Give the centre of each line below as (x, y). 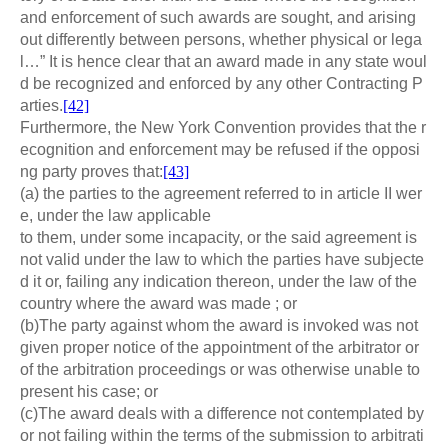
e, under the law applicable (115, 216)
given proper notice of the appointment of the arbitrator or (219, 348)
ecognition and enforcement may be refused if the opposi (220, 150)
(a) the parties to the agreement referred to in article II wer (221, 194)
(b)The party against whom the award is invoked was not (219, 326)
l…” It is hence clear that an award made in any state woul (223, 62)
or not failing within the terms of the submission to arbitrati (222, 436)
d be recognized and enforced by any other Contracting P (221, 84)
